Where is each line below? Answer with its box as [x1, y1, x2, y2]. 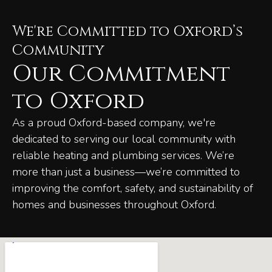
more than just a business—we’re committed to [12, 165, 240, 180]
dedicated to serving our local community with [12, 132, 236, 147]
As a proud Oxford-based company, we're [12, 115, 216, 131]
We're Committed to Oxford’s [12, 22, 243, 42]
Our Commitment [12, 58, 230, 90]
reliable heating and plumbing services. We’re [12, 148, 234, 163]
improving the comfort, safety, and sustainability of [12, 181, 253, 196]
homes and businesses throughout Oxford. [12, 197, 216, 212]
